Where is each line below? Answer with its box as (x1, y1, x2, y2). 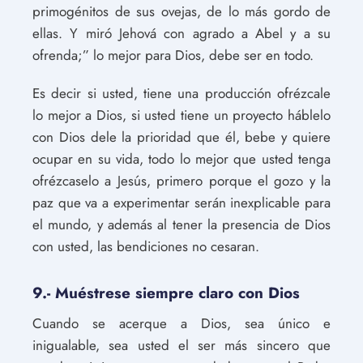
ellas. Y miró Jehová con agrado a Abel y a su (32, 23, 331, 43)
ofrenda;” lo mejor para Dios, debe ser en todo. (32, 45, 314, 65)
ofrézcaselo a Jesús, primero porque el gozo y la (32, 171, 331, 190)
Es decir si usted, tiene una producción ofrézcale (32, 83, 331, 103)
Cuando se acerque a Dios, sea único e (32, 314, 331, 333)
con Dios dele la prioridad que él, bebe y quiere (32, 127, 331, 147)
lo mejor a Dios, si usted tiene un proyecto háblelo (32, 105, 331, 125)
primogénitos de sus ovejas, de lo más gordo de (32, 2, 331, 21)
